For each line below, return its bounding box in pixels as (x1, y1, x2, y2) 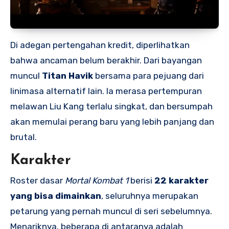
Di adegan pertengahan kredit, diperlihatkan (10, 40, 190, 51)
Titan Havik (42, 71, 93, 81)
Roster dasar (10, 175, 65, 186)
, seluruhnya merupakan (101, 191, 198, 201)
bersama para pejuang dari (93, 71, 204, 81)
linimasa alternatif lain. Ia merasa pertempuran (10, 86, 202, 97)
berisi (128, 175, 154, 186)
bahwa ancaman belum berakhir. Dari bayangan (10, 55, 202, 66)
